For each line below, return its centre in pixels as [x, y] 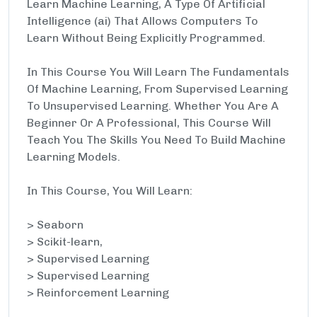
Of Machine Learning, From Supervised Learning [157, 89]
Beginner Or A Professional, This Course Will [149, 123]
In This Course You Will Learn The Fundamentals [158, 72]
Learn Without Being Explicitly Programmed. [146, 38]
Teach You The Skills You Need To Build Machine [156, 140]
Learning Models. [74, 157]
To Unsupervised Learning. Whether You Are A [153, 106]
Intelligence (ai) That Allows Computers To [143, 21]
